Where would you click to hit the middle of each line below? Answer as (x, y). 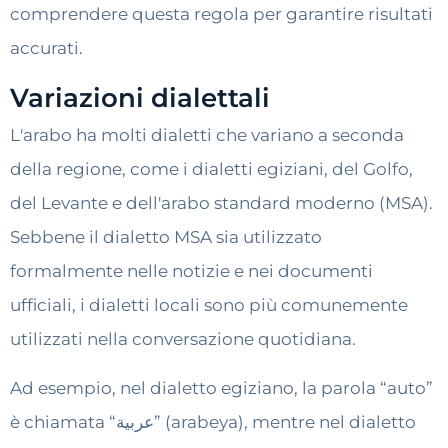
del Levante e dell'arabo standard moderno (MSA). (221, 203)
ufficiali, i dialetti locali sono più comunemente (209, 305)
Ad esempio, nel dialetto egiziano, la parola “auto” (221, 387)
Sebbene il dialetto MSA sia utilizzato (166, 237)
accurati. (46, 47)
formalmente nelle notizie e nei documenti (191, 271)
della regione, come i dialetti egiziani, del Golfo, (211, 169)
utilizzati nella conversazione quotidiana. (183, 339)
